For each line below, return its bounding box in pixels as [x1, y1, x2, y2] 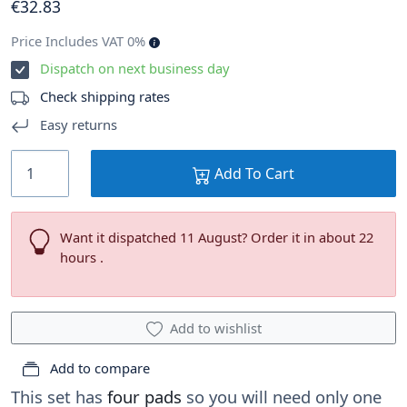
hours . [59, 248, 104, 267]
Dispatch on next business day [40, 59, 230, 78]
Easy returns [36, 115, 117, 134]
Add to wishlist [169, 319, 262, 338]
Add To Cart [211, 164, 294, 184]
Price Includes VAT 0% [11, 32, 149, 51]
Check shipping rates [40, 87, 170, 106]
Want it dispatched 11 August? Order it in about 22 [59, 228, 373, 247]
